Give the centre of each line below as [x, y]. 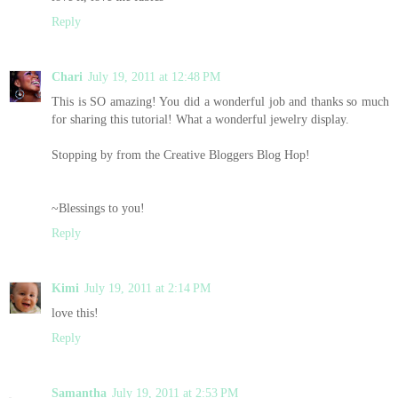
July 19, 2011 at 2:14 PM [147, 287]
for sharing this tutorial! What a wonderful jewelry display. [200, 119]
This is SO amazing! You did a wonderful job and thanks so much [220, 101]
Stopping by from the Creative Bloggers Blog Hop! [181, 154]
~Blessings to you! [98, 207]
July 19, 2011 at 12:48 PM [154, 76]
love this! [75, 312]
